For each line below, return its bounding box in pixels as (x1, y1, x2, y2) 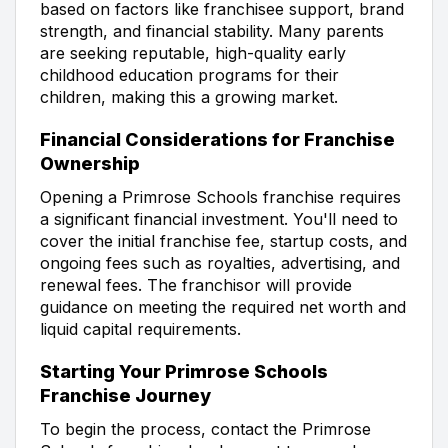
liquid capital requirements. (40, 318, 241, 339)
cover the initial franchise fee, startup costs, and (40, 230, 407, 251)
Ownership (40, 152, 140, 174)
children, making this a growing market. (40, 86, 338, 107)
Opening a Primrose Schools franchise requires (40, 186, 401, 207)
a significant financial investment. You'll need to (40, 208, 398, 229)
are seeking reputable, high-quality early (40, 42, 346, 63)
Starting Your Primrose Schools (40, 360, 328, 382)
